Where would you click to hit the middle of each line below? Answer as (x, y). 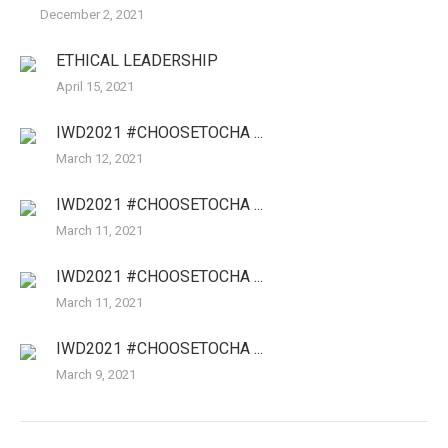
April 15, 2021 (95, 87)
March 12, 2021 (99, 159)
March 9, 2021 (96, 375)
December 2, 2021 (92, 15)
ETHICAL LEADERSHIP (137, 61)
